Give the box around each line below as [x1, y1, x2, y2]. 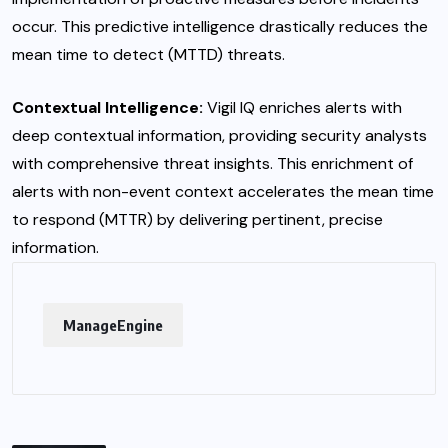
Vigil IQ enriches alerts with [203, 97, 402, 119]
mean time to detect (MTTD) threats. [12, 44, 285, 66]
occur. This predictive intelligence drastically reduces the [12, 16, 428, 38]
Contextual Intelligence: [12, 97, 203, 119]
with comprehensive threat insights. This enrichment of [12, 153, 413, 175]
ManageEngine [63, 316, 163, 335]
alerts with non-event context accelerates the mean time [12, 181, 434, 203]
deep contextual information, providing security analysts [12, 125, 427, 147]
